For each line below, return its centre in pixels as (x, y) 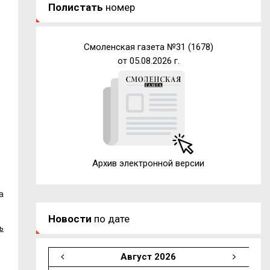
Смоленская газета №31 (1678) (148, 47)
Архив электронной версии (149, 163)
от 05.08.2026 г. (148, 61)
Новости (70, 218)
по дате (110, 218)
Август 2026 (148, 256)
